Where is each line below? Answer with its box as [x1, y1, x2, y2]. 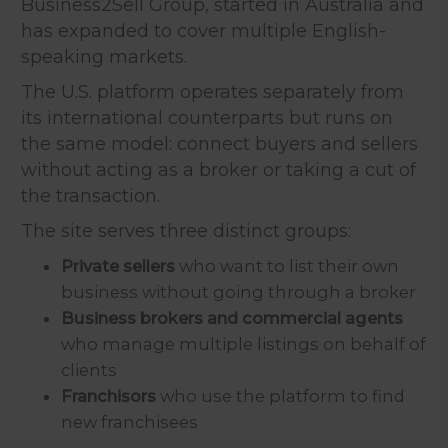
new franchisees [61, 411, 198, 432]
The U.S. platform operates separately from [21, 80, 404, 103]
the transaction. [21, 184, 160, 207]
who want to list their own [175, 255, 399, 276]
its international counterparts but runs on [21, 106, 393, 129]
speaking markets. [21, 45, 187, 68]
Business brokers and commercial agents [61, 307, 403, 328]
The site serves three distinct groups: [21, 219, 351, 242]
